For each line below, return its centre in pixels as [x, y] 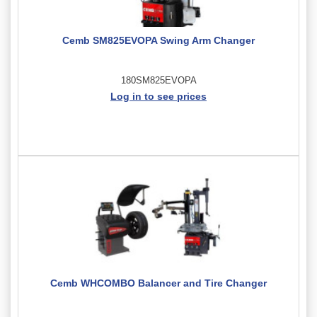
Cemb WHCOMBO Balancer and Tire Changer [158, 283]
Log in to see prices [158, 96]
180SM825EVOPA [158, 80]
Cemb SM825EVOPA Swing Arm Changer [158, 40]
